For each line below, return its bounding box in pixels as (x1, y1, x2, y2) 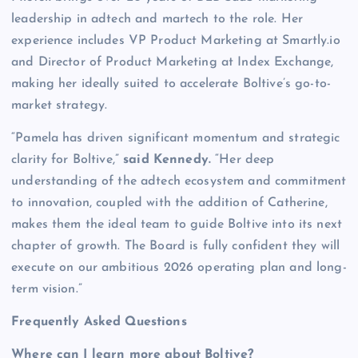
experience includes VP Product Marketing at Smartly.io (11, 34, 340, 47)
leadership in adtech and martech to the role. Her (11, 12, 303, 26)
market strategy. (11, 98, 108, 112)
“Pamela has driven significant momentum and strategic (11, 131, 340, 145)
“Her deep (211, 153, 275, 166)
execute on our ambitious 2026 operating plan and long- (11, 261, 347, 274)
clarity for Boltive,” (11, 153, 124, 166)
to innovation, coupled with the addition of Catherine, (11, 196, 328, 209)
